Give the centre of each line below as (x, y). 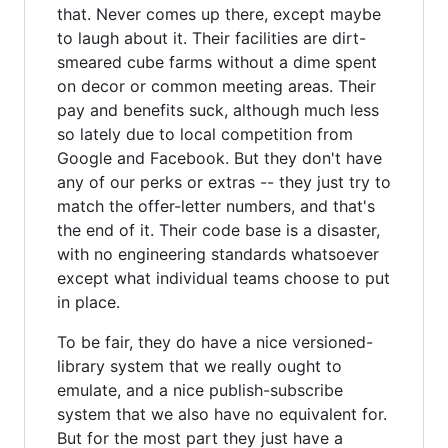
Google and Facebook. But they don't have (219, 157)
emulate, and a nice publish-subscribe (200, 389)
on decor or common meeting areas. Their (216, 85)
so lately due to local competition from (205, 133)
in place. (88, 301)
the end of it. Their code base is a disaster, (218, 229)
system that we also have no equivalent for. (222, 413)
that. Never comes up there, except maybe (219, 13)
